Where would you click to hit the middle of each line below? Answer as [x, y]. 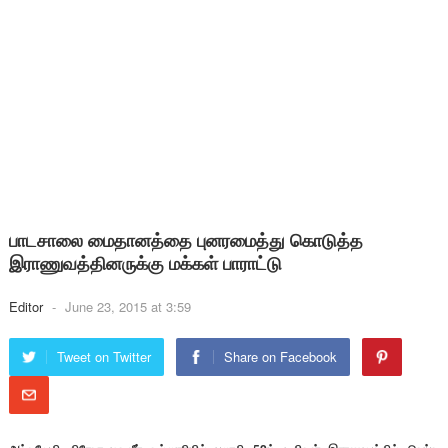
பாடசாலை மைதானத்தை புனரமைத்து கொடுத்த [185, 240]
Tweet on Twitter [103, 356]
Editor [27, 306]
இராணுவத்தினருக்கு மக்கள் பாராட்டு [145, 263]
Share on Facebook [280, 356]
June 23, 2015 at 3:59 [127, 306]
